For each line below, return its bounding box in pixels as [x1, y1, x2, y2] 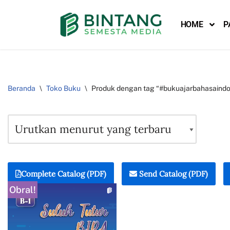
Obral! [9, 184, 36, 195]
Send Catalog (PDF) [137, 169, 208, 179]
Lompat [8, 24, 46, 36]
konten [8, 57, 43, 70]
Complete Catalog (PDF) [21, 169, 106, 179]
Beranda [8, 84, 35, 92]
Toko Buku [46, 84, 81, 92]
